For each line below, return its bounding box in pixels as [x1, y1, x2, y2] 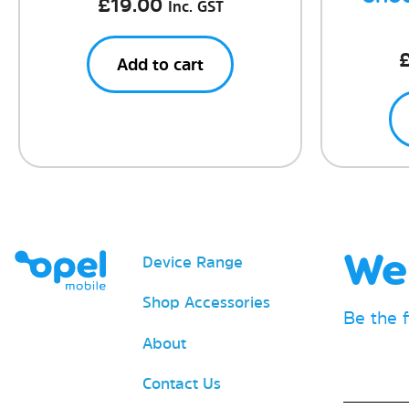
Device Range [142, 250, 243, 272]
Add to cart [117, 52, 204, 76]
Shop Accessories [142, 291, 270, 312]
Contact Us [142, 372, 221, 393]
